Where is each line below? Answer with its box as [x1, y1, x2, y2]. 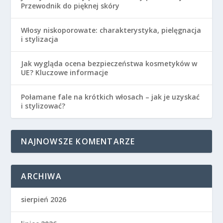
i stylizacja [21, 34, 59, 44]
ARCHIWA [21, 171, 62, 182]
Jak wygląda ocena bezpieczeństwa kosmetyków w [21, 59, 198, 69]
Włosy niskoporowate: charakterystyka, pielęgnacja [21, 25, 202, 35]
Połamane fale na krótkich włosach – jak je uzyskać [21, 92, 200, 102]
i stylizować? [21, 101, 66, 111]
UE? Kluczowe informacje [21, 68, 109, 78]
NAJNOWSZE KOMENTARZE [21, 136, 135, 147]
